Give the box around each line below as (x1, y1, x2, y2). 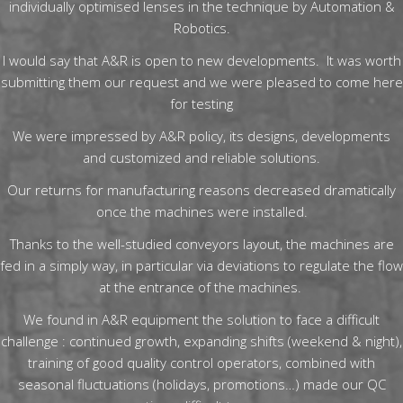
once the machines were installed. (95, 202, 308, 220)
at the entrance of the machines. (98, 278, 305, 296)
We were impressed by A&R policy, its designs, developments (13, 127, 390, 145)
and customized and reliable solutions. (83, 148, 320, 166)
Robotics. (173, 19, 230, 37)
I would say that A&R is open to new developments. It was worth (2, 51, 401, 69)
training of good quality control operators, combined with (28, 354, 375, 372)
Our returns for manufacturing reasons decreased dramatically (7, 181, 396, 199)
